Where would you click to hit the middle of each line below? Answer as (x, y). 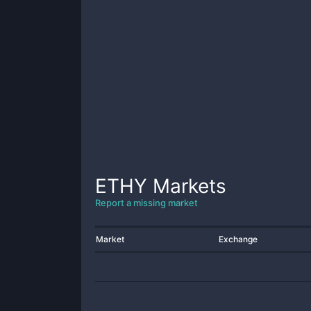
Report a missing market (146, 203)
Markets (187, 186)
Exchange (238, 239)
